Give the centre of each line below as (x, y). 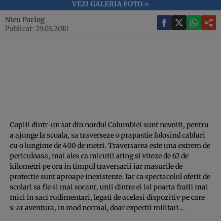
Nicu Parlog (25, 19)
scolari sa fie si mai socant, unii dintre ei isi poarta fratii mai (109, 187)
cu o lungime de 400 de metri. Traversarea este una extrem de (110, 145)
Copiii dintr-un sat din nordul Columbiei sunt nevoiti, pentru (109, 125)
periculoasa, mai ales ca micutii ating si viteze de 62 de (99, 156)
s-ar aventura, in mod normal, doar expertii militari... (97, 207)
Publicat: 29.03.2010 (37, 28)
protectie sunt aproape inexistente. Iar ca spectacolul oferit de (110, 176)
